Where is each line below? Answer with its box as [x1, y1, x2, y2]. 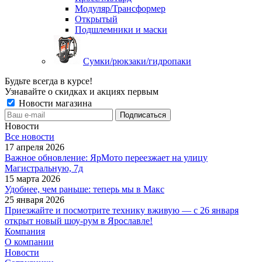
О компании [5, 236, 54, 247]
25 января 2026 [5, 194, 64, 205]
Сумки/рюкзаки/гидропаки [83, 56, 191, 66]
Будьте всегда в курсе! [5, 75, 92, 86]
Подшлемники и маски [75, 24, 167, 35]
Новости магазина [16, 98, 92, 108]
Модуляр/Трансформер [75, 3, 166, 13]
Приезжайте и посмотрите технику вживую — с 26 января [5, 205, 239, 215]
